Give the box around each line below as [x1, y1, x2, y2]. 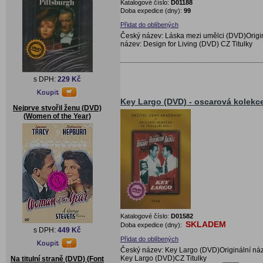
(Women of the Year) [23, 112, 91, 120]
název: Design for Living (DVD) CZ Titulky [120, 39, 252, 48]
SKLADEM [186, 219, 226, 229]
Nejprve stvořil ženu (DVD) [13, 104, 102, 112]
